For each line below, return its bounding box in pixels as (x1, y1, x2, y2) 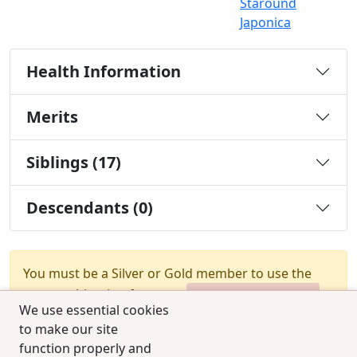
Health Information (26, 61, 181, 83)
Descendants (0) (26, 197, 153, 219)
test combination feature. (23, 285, 180, 304)
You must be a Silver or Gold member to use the (23, 265, 312, 283)
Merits (26, 106, 78, 128)
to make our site (19, 320, 118, 338)
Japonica (240, 14, 291, 32)
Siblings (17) (26, 151, 121, 174)
